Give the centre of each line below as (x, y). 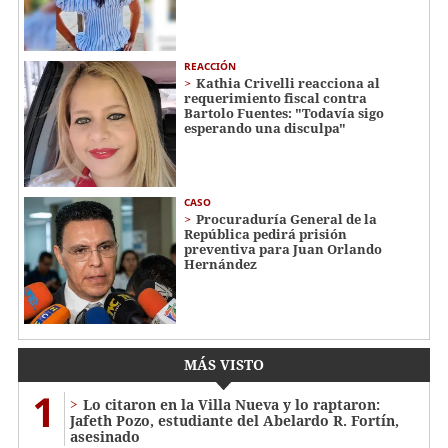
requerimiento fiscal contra (275, 97)
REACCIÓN (210, 65)
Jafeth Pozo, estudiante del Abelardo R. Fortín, (234, 421)
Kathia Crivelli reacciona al (288, 82)
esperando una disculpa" (265, 127)
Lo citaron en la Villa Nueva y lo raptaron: (231, 405)
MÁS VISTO (224, 365)
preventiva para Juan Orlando (283, 249)
